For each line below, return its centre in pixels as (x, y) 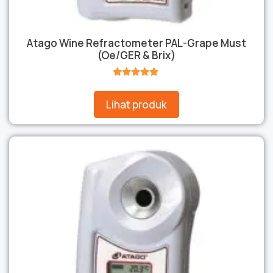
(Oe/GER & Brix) (136, 55)
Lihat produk (136, 105)
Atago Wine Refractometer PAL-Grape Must (136, 43)
